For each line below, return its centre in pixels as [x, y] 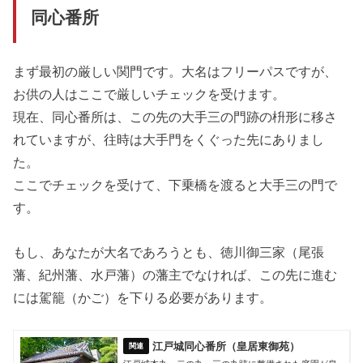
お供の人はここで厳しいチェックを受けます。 [149, 94]
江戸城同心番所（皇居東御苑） [226, 346]
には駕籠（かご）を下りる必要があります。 [143, 297]
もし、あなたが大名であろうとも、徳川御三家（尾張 [169, 252]
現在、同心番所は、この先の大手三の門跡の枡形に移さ [175, 117]
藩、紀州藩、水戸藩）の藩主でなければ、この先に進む [175, 274]
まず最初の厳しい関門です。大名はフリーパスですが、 [175, 72]
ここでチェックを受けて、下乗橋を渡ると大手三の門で [175, 185]
